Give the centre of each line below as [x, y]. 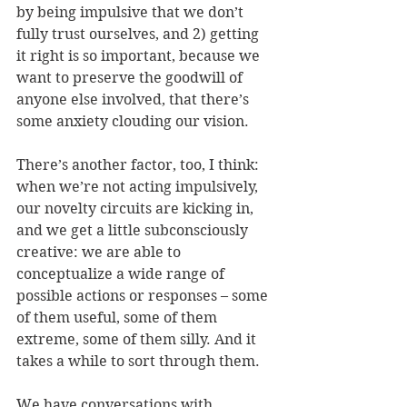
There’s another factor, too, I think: [139, 165]
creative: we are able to [100, 253]
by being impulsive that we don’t [132, 13]
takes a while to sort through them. [138, 362]
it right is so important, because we [140, 56]
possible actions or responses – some [144, 296]
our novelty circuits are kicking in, [137, 209]
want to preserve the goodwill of [131, 78]
